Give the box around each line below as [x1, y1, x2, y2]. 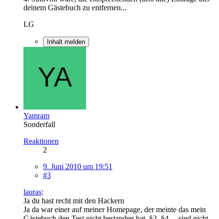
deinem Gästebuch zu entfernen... [23, 3, 127, 12]
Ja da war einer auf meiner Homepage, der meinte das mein [23, 205, 206, 214]
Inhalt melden [47, 38, 85, 45]
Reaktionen [23, 136, 59, 145]
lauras [23, 187, 42, 196]
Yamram [23, 111, 49, 120]
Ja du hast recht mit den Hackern [23, 196, 124, 205]
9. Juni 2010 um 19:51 [43, 162, 112, 171]
